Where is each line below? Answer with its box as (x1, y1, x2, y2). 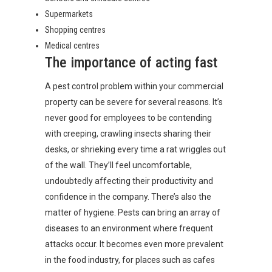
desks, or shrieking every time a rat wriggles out (45, 144, 226, 154)
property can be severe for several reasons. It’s (45, 97, 223, 107)
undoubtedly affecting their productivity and (45, 176, 213, 186)
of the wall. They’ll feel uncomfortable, (45, 160, 192, 170)
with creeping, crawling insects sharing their (45, 129, 211, 138)
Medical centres (45, 41, 100, 50)
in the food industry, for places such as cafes (45, 255, 215, 265)
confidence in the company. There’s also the (45, 192, 211, 202)
